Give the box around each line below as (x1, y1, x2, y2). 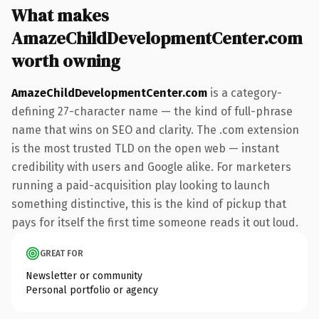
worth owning (11, 48, 120, 73)
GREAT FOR (40, 248, 83, 258)
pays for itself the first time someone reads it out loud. (11, 215, 298, 229)
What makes (11, 3, 109, 27)
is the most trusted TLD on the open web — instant (11, 141, 279, 155)
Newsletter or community (26, 269, 142, 282)
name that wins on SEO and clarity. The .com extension (11, 122, 299, 137)
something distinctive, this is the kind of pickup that (11, 197, 286, 211)
